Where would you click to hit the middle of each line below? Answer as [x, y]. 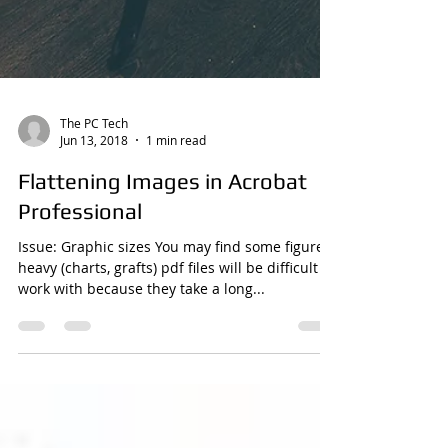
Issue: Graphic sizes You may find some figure [171, 346]
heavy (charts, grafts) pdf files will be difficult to [176, 367]
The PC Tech [94, 222]
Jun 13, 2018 [94, 240]
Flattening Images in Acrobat [162, 281]
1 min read [176, 240]
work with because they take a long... [141, 388]
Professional [80, 311]
